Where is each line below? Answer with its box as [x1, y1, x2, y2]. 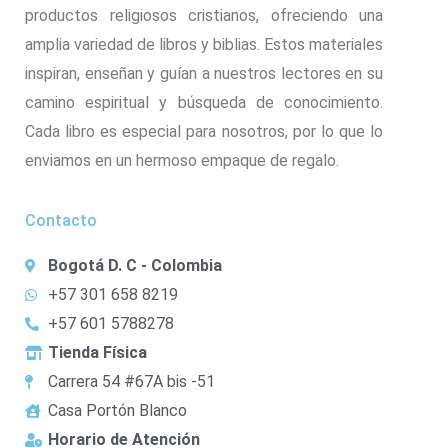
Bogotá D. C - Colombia [47, 256, 222, 276]
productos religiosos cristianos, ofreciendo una [25, 6, 383, 26]
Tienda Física [47, 343, 147, 363]
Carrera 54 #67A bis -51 [47, 372, 215, 392]
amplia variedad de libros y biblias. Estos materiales [25, 35, 383, 55]
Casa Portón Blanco [47, 401, 187, 421]
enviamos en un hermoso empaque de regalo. [25, 151, 339, 171]
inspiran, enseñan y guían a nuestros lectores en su [25, 64, 383, 84]
